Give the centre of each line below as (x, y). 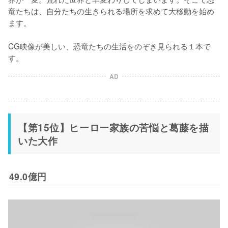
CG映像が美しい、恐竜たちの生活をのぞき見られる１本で (109, 46)
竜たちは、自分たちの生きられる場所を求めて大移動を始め (111, 10)
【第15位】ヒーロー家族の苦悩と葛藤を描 (113, 127)
